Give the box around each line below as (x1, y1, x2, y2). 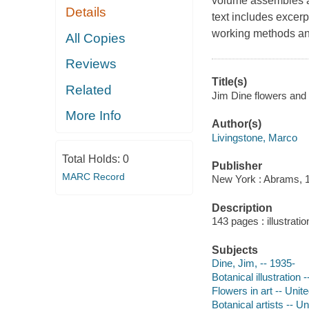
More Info (66, 108, 122, 123)
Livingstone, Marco (211, 131, 297, 143)
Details (66, 5, 107, 20)
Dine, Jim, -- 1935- (211, 257, 295, 270)
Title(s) (211, 76, 247, 88)
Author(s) (211, 118, 261, 130)
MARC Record (61, 170, 125, 182)
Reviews (66, 57, 117, 72)
